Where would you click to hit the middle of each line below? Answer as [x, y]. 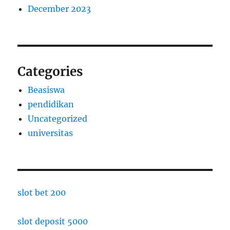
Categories [50, 71]
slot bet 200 [42, 192]
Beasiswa [46, 90]
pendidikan [51, 104]
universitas [51, 133]
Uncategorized [58, 118]
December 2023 [60, 8]
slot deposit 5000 [53, 221]
